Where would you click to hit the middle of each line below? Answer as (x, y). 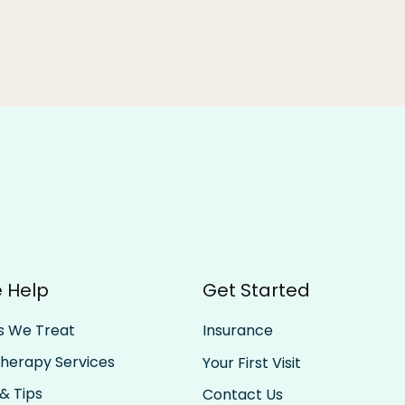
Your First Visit (251, 363)
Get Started (256, 290)
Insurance (237, 331)
